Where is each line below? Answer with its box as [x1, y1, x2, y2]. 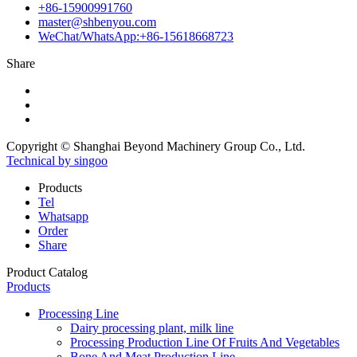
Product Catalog [6, 265, 88, 279]
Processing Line [38, 307, 119, 320]
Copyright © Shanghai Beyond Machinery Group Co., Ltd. [6, 139, 305, 153]
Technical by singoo [6, 154, 108, 167]
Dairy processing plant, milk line [70, 321, 233, 335]
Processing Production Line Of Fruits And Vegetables [70, 335, 339, 349]
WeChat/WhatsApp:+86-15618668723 [38, 29, 233, 43]
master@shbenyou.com [38, 15, 156, 29]
